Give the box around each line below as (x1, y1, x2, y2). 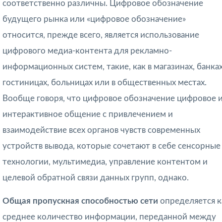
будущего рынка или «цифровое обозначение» (2, 15, 186, 24)
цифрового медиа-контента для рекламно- (2, 47, 172, 55)
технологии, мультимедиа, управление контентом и (2, 158, 208, 166)
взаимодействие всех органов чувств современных (2, 126, 200, 135)
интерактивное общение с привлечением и (2, 110, 173, 119)
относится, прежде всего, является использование (2, 31, 199, 40)
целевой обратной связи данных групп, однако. (2, 173, 189, 182)
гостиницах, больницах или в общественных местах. (2, 78, 207, 87)
